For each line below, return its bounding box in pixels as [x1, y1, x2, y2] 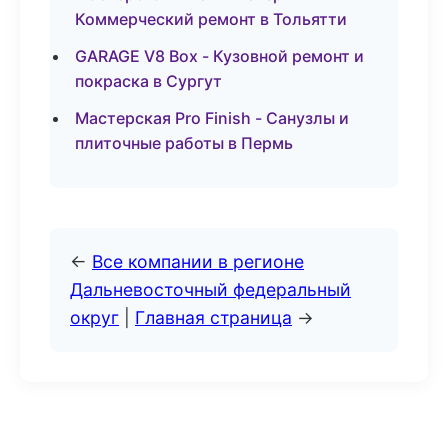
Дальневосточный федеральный [70, 279, 351, 300]
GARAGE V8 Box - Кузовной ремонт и [75, 46, 364, 66]
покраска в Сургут [75, 71, 222, 91]
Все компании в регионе [92, 251, 304, 272]
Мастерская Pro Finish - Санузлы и [75, 108, 349, 128]
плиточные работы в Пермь [75, 133, 293, 153]
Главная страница [135, 307, 292, 328]
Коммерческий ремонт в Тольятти [75, 9, 347, 29]
